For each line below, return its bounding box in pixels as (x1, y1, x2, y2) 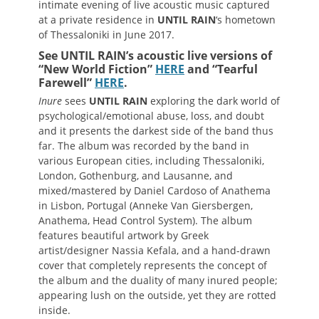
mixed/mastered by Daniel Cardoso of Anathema (38, 184, 271, 198)
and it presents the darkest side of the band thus (38, 124, 273, 138)
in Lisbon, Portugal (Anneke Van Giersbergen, (38, 199, 253, 213)
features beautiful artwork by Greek (38, 229, 209, 243)
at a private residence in (38, 13, 157, 27)
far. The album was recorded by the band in (38, 139, 249, 153)
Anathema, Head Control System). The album (38, 214, 252, 228)
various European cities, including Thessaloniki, (38, 154, 264, 168)
